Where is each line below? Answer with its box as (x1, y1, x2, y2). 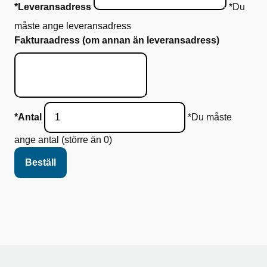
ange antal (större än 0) (14, 135, 112, 145)
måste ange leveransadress (14, 21, 131, 31)
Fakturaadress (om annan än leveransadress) (14, 35, 219, 45)
